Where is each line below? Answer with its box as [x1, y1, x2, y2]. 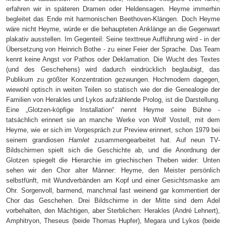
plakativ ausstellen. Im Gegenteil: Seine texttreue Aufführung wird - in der [6, 35, 220, 43]
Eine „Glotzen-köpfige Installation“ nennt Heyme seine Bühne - [6, 106, 220, 114]
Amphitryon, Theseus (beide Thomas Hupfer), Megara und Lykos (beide [6, 217, 220, 225]
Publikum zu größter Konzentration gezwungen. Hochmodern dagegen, [6, 76, 220, 84]
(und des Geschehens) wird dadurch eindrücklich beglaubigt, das [6, 66, 220, 74]
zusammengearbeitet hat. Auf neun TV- [89, 136, 220, 144]
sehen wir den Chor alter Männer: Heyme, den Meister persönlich [6, 166, 220, 175]
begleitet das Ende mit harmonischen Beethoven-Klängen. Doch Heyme [6, 15, 220, 23]
